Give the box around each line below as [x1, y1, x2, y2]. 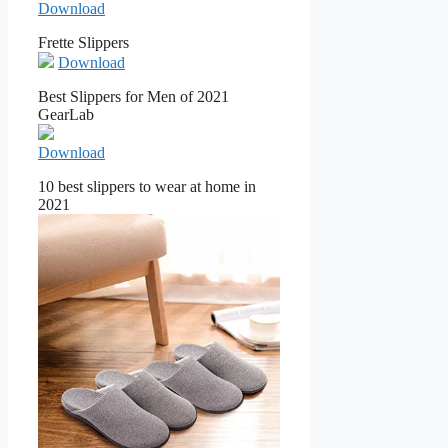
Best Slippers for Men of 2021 [38, 88, 229, 106]
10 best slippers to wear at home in [38, 178, 256, 196]
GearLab [38, 106, 94, 124]
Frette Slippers [38, 34, 129, 52]
